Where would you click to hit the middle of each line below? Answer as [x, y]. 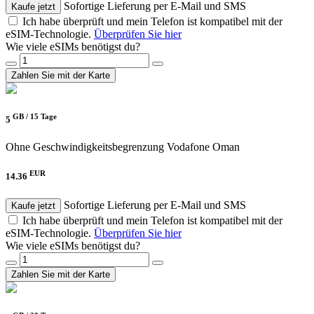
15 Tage [43, 116]
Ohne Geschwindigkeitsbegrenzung [85, 147]
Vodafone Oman [203, 147]
